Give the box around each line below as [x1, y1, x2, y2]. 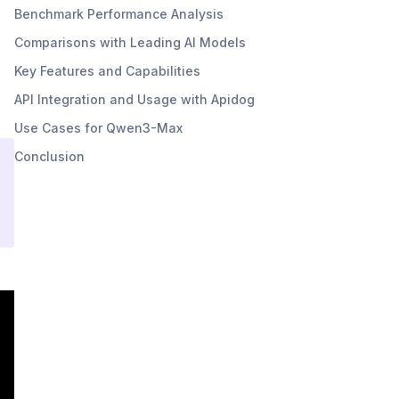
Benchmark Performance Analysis [14, 5, 224, 21]
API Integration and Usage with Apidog [14, 91, 255, 107]
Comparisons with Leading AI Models [14, 34, 246, 50]
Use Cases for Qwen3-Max [14, 119, 183, 135]
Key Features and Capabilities [14, 62, 200, 78]
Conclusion [14, 148, 85, 164]
